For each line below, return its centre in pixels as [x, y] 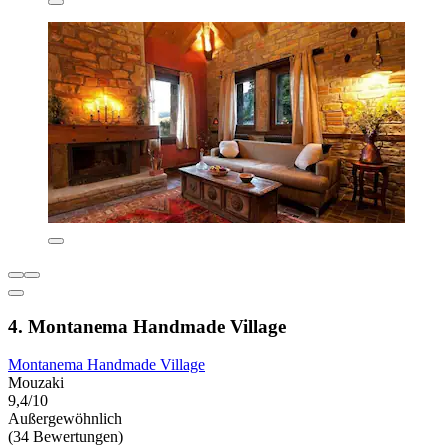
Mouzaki [36, 383]
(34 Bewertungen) [65, 437]
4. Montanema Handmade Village [147, 326]
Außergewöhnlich [65, 419]
